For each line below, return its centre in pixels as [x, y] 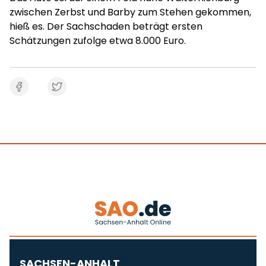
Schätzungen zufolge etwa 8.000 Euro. [98, 41]
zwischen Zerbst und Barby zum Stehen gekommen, [130, 12]
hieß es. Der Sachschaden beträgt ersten [106, 26]
